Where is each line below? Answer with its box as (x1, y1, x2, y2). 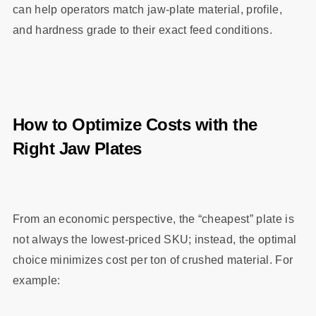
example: (12, 274, 61, 286)
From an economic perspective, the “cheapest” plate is (12, 212, 294, 225)
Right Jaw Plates (12, 139, 142, 159)
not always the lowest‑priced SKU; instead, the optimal (12, 233, 297, 245)
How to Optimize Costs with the (12, 115, 257, 135)
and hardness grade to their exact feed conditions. (12, 23, 272, 36)
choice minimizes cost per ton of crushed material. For (12, 253, 293, 266)
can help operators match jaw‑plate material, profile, (12, 3, 282, 16)
